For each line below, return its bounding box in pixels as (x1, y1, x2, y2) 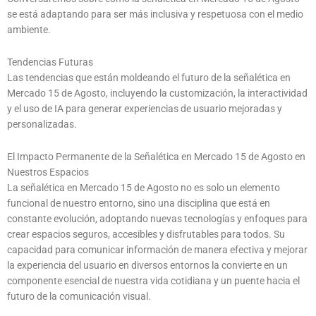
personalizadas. (7, 118, 77, 130)
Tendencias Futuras (7, 56, 93, 68)
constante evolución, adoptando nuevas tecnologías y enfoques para (7, 212, 308, 224)
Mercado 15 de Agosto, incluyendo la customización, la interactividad (7, 87, 308, 99)
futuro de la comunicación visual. (7, 290, 151, 302)
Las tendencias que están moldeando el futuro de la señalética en (7, 71, 291, 83)
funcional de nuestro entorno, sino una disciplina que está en (7, 197, 270, 209)
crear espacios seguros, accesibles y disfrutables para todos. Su (7, 228, 285, 240)
